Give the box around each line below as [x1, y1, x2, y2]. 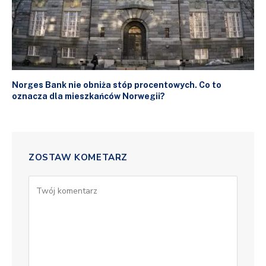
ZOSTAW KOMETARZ [28, 151, 128, 164]
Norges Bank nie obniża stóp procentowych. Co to [12, 80, 221, 90]
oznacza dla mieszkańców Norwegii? [12, 91, 165, 102]
